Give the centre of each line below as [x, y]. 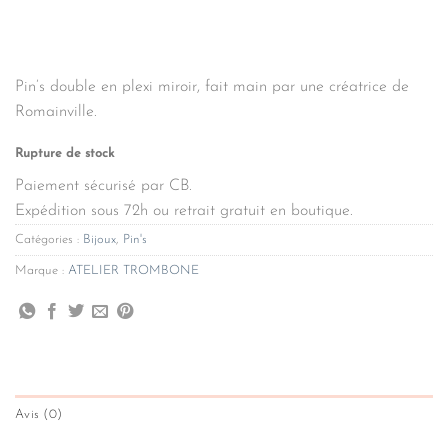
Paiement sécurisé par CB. [103, 186]
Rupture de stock [64, 153]
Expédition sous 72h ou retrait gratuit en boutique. [184, 211]
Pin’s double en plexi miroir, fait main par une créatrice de [212, 86]
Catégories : [49, 240]
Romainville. [56, 111]
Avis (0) [39, 415]
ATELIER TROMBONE [133, 271]
